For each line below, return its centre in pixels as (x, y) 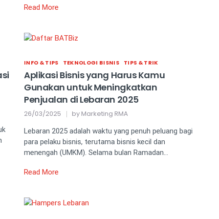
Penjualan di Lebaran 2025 (81, 100)
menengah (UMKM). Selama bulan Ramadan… (96, 153)
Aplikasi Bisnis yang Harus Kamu (95, 75)
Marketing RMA (105, 114)
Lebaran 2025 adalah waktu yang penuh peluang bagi (108, 131)
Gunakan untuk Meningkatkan (91, 88)
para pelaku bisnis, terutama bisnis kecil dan (95, 142)
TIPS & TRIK (141, 63)
